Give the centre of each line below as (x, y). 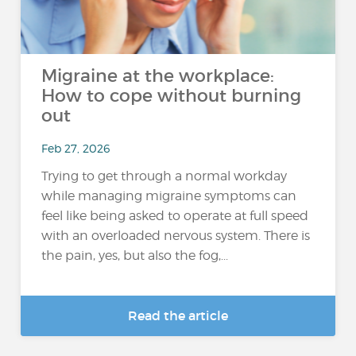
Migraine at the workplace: (158, 76)
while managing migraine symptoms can (169, 196)
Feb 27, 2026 (76, 148)
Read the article (178, 315)
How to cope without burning (172, 96)
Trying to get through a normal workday (164, 176)
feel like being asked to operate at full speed (175, 216)
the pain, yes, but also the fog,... (135, 256)
